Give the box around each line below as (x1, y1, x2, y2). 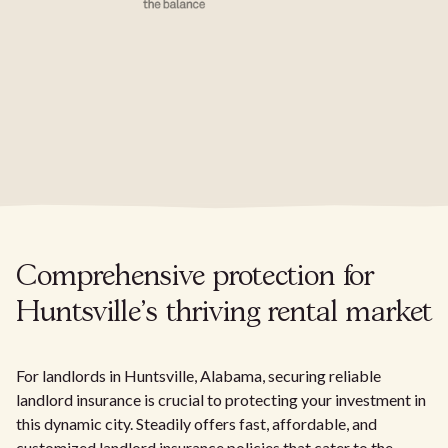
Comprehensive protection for (16, 263, 374, 291)
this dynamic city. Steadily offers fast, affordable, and (16, 413, 377, 433)
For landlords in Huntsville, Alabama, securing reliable (16, 365, 381, 385)
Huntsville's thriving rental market (16, 299, 432, 327)
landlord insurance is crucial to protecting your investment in (16, 389, 426, 409)
